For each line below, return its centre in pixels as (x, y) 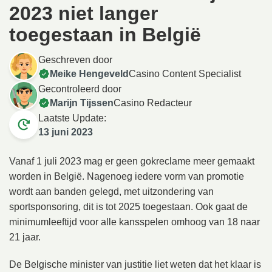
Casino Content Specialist (185, 73)
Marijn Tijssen (82, 103)
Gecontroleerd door (80, 89)
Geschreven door (75, 59)
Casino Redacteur (153, 103)
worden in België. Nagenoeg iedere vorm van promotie (127, 176)
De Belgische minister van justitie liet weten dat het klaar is (135, 264)
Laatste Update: (72, 118)
